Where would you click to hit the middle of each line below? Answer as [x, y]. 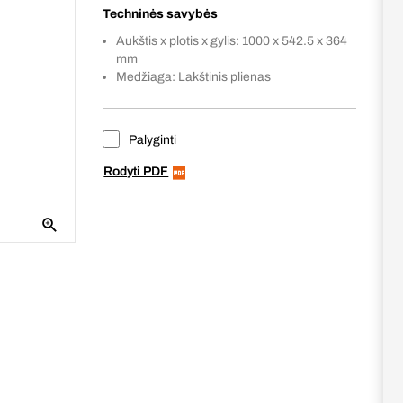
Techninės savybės [161, 14]
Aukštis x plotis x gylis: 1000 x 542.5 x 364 [232, 41]
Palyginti [152, 140]
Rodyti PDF [136, 171]
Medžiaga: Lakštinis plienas [194, 77]
